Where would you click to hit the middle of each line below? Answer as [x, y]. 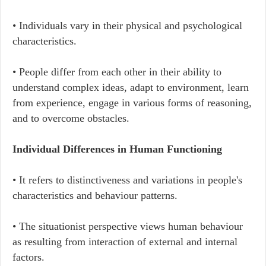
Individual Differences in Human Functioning [117, 149]
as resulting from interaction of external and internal [125, 242]
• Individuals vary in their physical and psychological [127, 26]
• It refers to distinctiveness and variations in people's [127, 180]
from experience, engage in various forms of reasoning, [132, 103]
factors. [28, 257]
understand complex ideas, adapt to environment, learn [131, 87]
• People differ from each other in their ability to [117, 72]
